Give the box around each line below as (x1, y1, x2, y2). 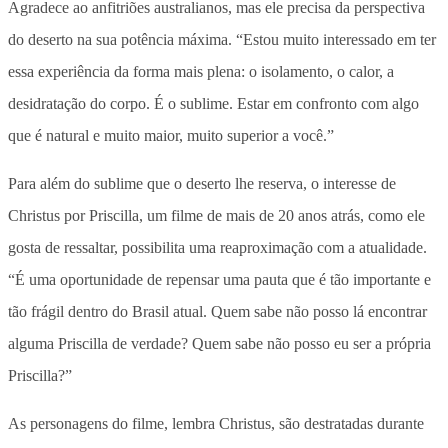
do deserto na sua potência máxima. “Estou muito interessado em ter (8, 31, 436, 49)
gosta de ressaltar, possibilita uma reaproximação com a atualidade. (8, 239, 427, 257)
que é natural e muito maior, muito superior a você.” (8, 127, 334, 145)
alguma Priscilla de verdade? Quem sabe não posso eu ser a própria (8, 335, 431, 353)
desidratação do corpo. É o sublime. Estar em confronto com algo (8, 95, 419, 113)
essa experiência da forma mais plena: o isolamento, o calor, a (8, 63, 394, 81)
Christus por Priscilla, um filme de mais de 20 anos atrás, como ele (8, 207, 425, 225)
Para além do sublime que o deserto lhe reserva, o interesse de (8, 175, 396, 193)
